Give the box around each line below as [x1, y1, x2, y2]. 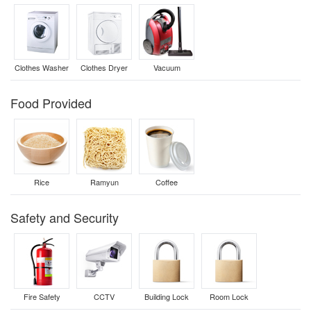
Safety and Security [10, 208, 119, 226]
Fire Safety [23, 291, 60, 302]
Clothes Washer [15, 62, 69, 73]
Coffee [155, 176, 178, 187]
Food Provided [10, 94, 92, 112]
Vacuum [153, 62, 180, 73]
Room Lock [210, 291, 249, 302]
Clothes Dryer [81, 62, 128, 73]
